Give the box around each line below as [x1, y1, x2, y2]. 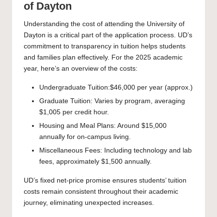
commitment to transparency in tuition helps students [24, 42, 186, 50]
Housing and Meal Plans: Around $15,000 [39, 122, 167, 130]
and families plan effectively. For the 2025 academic [24, 53, 183, 61]
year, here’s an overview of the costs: [24, 64, 138, 72]
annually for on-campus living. [39, 133, 131, 141]
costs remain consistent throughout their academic [24, 188, 178, 196]
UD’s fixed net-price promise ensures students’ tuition [24, 177, 186, 185]
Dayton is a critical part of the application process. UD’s [24, 31, 192, 39]
